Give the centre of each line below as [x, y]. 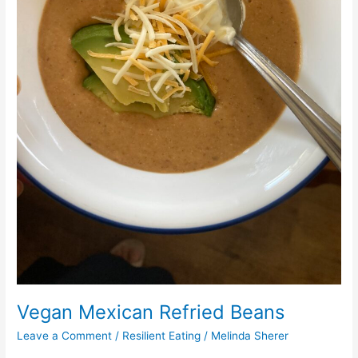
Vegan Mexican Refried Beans [151, 312]
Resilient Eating [162, 336]
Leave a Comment [65, 336]
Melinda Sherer [250, 336]
